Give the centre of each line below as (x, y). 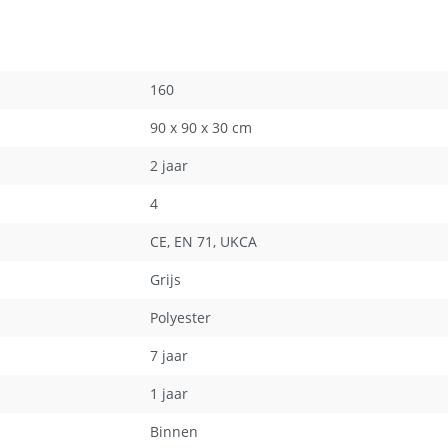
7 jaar (169, 355)
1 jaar (169, 393)
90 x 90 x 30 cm (201, 127)
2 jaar (169, 165)
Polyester (180, 317)
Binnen (174, 431)
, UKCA (235, 241)
